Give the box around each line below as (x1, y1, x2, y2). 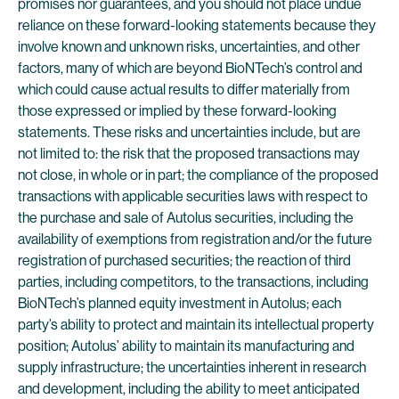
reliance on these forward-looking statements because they (18, 17, 376, 34)
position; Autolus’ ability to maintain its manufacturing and (18, 338, 354, 354)
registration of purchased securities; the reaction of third (18, 252, 351, 269)
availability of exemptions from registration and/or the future (18, 231, 372, 248)
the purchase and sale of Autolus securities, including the (18, 209, 354, 226)
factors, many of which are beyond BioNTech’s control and (18, 60, 362, 77)
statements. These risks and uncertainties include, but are (18, 124, 361, 141)
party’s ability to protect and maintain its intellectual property (18, 316, 374, 333)
